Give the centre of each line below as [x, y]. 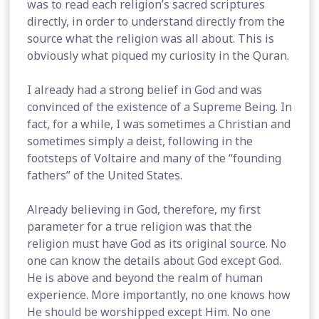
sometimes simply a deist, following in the [140, 141]
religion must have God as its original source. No [157, 244]
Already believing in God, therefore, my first [144, 209]
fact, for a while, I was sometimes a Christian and [159, 124]
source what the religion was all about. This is [151, 38]
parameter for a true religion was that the [140, 226]
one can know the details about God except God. [154, 261]
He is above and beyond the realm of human [145, 278]
